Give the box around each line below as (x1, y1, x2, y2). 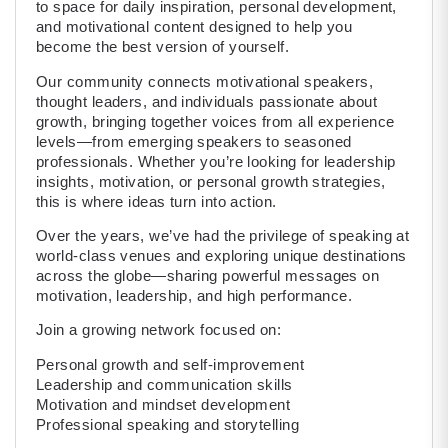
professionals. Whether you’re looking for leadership (36, 152, 396, 170)
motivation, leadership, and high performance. (36, 286, 353, 304)
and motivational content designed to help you (36, 18, 353, 36)
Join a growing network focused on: (36, 321, 282, 339)
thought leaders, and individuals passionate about (36, 92, 378, 110)
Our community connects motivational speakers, (36, 72, 374, 90)
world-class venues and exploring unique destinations (36, 246, 407, 264)
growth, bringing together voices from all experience (36, 112, 395, 130)
